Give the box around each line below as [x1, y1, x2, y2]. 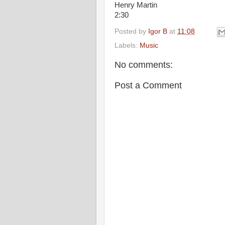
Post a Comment [115, 80, 182, 90]
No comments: [115, 59, 173, 70]
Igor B [148, 27, 167, 35]
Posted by [115, 27, 148, 35]
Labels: [115, 41, 140, 49]
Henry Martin [115, 1, 157, 9]
